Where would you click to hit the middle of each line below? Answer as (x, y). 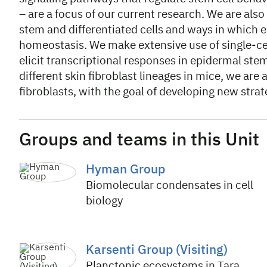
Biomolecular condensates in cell (170, 186)
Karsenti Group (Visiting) (157, 251)
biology (104, 201)
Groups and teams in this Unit (139, 141)
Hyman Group (125, 170)
